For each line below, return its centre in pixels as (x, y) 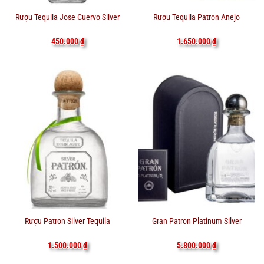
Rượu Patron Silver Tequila (67, 221)
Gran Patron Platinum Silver (197, 221)
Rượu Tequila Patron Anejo (197, 17)
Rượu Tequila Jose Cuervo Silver (67, 17)
